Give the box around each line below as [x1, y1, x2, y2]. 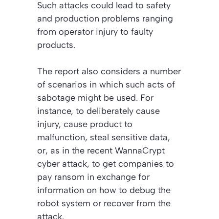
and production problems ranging [37, 13, 173, 24]
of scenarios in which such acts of [37, 79, 175, 90]
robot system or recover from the [37, 197, 171, 209]
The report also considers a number [37, 66, 181, 77]
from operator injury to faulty [37, 26, 153, 37]
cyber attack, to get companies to [37, 158, 174, 169]
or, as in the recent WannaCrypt [37, 145, 165, 156]
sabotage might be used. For [37, 92, 153, 103]
